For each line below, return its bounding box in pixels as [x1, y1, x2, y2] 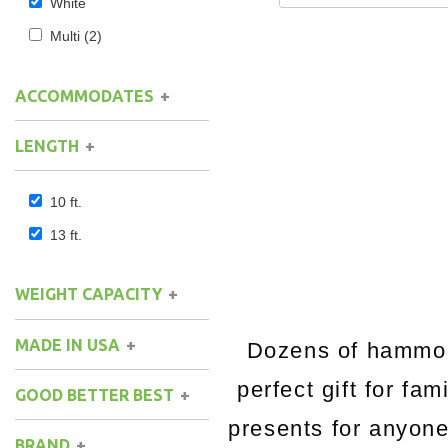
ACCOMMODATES [15, 86, 154, 105]
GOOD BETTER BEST [15, 385, 174, 404]
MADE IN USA [15, 335, 120, 354]
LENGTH [15, 136, 79, 155]
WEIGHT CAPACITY [15, 285, 162, 304]
